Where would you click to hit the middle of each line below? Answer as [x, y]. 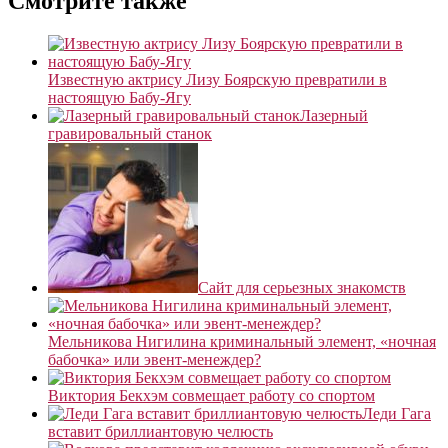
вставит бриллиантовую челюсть [160, 431]
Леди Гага [396, 413]
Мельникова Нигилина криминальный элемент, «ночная [242, 341]
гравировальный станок [130, 133]
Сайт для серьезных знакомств [302, 287]
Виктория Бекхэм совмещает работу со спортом [211, 395]
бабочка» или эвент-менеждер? [154, 359]
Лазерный [334, 115]
